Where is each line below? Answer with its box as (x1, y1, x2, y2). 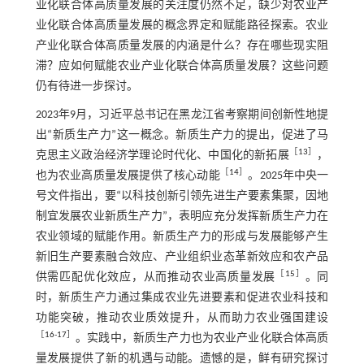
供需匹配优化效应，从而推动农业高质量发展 (35, 271, 276, 284)
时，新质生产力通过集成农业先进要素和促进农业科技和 (35, 291, 329, 304)
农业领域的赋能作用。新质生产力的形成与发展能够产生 (35, 230, 329, 243)
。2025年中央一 (248, 169, 329, 182)
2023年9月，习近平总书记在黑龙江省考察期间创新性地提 (35, 108, 329, 121)
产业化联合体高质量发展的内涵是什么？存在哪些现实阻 (35, 39, 329, 52)
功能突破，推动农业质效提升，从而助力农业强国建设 (35, 311, 329, 324)
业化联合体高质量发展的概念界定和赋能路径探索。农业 (35, 19, 329, 32)
